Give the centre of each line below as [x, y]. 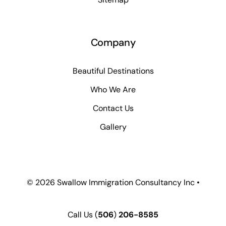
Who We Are [113, 89]
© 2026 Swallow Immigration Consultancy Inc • [113, 183]
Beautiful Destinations [113, 71]
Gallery [113, 127]
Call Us [81, 215]
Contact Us [113, 108]
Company [113, 43]
